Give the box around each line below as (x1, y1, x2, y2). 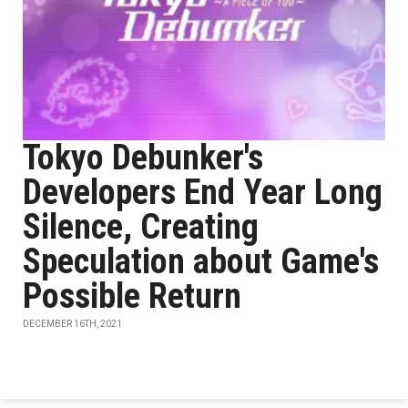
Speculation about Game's (23, 241, 379, 281)
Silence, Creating (23, 207, 259, 247)
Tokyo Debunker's (23, 138, 263, 178)
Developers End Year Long (23, 172, 382, 212)
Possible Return (23, 276, 241, 316)
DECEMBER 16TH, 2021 (23, 319, 122, 329)
